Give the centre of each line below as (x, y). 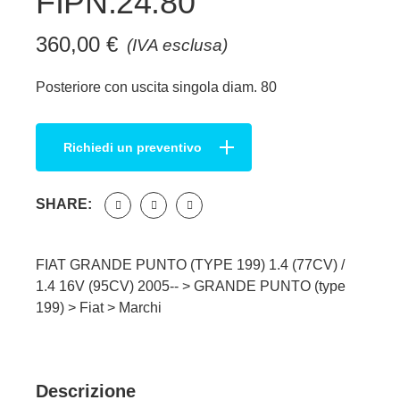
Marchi (140, 307)
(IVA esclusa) (177, 45)
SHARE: (64, 204)
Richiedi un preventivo (133, 147)
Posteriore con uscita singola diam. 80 (156, 87)
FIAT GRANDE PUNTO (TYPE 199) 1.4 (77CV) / (190, 264)
